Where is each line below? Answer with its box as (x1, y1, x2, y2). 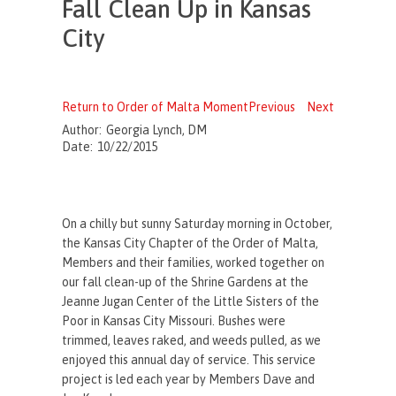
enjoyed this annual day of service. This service (62, 352, 316, 367)
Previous (247, 99, 295, 114)
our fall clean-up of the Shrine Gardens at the (62, 274, 309, 289)
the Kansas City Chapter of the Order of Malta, (62, 235, 319, 250)
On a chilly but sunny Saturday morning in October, (62, 216, 333, 231)
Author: (62, 122, 103, 137)
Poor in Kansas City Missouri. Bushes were (62, 313, 286, 328)
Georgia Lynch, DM (106, 122, 208, 137)
